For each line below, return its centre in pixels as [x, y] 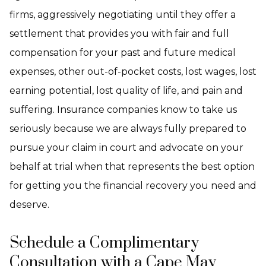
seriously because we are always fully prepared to [128, 129]
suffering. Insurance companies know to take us [123, 110]
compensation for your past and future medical [123, 53]
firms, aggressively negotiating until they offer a [123, 15]
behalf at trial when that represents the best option [132, 167]
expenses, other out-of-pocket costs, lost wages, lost [133, 72]
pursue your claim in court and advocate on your [126, 148]
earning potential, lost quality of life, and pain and [126, 91]
